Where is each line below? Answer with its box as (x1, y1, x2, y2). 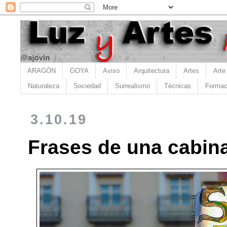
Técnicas (164, 82, 191, 90)
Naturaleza (28, 82, 59, 90)
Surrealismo (115, 82, 150, 90)
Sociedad (73, 82, 101, 90)
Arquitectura (134, 66, 169, 74)
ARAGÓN (27, 66, 56, 74)
